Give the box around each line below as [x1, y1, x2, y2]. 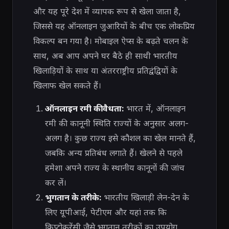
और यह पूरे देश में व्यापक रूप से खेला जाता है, [33, 6, 181, 17]
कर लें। [44, 177, 66, 188]
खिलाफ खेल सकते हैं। [33, 80, 101, 91]
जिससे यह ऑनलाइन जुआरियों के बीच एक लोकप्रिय [33, 21, 195, 32]
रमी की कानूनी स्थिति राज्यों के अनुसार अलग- [44, 118, 189, 129]
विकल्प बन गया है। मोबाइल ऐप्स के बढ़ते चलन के [33, 36, 188, 47]
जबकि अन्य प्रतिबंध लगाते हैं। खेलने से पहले [44, 148, 182, 158]
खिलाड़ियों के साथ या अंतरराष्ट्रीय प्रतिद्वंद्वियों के [33, 65, 177, 76]
